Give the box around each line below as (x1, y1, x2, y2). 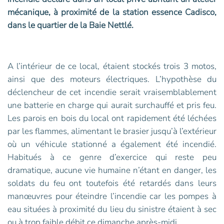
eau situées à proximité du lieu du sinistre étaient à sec (7, 203, 216, 215)
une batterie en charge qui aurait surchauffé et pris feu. (7, 99, 216, 111)
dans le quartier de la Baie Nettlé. (7, 19, 133, 31)
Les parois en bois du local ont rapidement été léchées (7, 112, 216, 124)
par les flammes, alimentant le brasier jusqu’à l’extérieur (7, 125, 216, 137)
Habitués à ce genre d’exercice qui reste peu (7, 151, 216, 163)
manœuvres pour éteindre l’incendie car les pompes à (7, 190, 216, 202)
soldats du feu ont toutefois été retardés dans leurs (7, 177, 216, 189)
